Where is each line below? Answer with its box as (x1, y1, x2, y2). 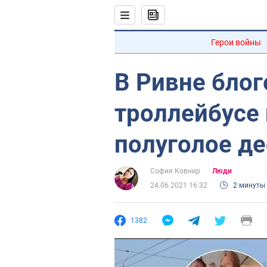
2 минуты (233, 181, 265, 190)
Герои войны (211, 38, 261, 47)
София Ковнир (150, 167, 200, 175)
